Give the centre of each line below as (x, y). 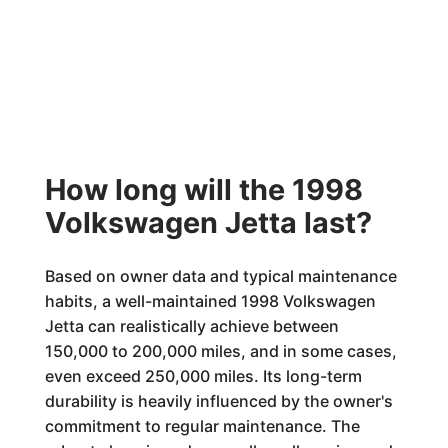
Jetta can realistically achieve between (191, 326)
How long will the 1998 (203, 189)
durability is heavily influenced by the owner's (218, 401)
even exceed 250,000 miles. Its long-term (203, 376)
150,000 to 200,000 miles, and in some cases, (220, 351)
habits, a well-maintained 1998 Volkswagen (210, 301)
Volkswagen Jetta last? (208, 222)
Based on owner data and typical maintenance (220, 276)
